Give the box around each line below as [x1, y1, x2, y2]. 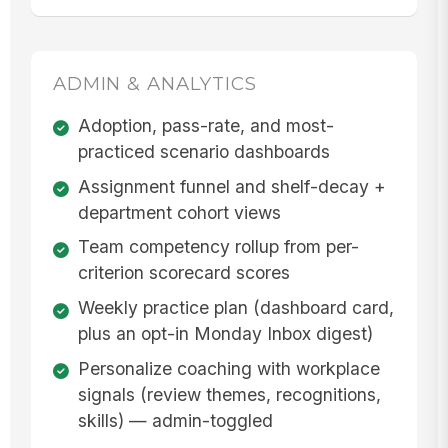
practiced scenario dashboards [77, 140, 330, 162]
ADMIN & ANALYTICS [52, 72, 257, 96]
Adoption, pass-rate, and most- [77, 114, 334, 136]
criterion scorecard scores [77, 262, 290, 284]
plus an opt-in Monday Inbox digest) [77, 323, 373, 345]
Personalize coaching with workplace [77, 357, 380, 379]
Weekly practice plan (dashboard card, [77, 297, 394, 319]
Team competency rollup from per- [77, 236, 359, 258]
